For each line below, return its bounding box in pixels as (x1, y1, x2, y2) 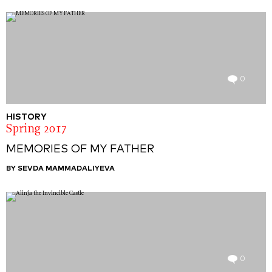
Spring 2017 (6, 124, 67, 135)
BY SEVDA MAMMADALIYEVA (6, 165, 115, 172)
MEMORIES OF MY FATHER (6, 144, 154, 155)
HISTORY (6, 113, 47, 121)
